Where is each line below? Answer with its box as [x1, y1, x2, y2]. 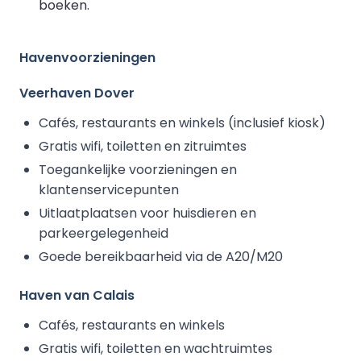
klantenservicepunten [39, 180, 179, 199]
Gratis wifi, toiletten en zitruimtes [39, 136, 247, 156]
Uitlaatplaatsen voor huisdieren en [39, 203, 256, 222]
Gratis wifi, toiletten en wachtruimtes [39, 338, 272, 358]
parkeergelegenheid [39, 223, 168, 243]
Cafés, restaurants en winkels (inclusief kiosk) [39, 113, 326, 132]
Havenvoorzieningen [19, 48, 156, 67]
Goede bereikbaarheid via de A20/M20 [39, 247, 283, 266]
